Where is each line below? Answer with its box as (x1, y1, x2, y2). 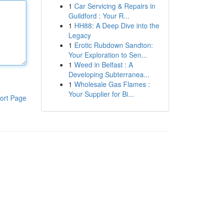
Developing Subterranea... (68, 69, 150, 79)
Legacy (68, 30, 91, 40)
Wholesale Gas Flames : (74, 79, 150, 89)
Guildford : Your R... (68, 11, 130, 21)
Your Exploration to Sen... (68, 50, 147, 60)
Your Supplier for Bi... (68, 89, 134, 99)
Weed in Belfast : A (74, 60, 133, 69)
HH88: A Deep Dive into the (74, 21, 159, 30)
